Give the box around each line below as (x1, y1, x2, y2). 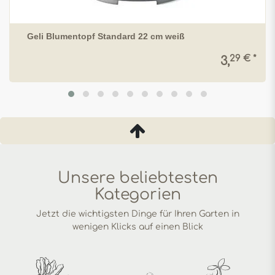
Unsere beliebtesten (57, 169, 218, 187)
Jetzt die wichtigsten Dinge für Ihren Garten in (36, 209, 239, 219)
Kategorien (94, 186, 181, 204)
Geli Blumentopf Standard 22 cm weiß (27, 31, 185, 42)
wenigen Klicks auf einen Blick (72, 222, 203, 232)
